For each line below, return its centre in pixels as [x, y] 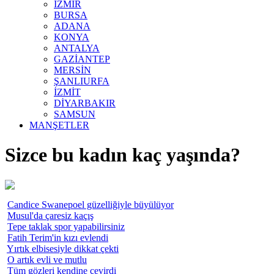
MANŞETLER [59, 125]
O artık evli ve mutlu [47, 259]
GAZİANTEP [82, 59]
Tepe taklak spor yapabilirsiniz [66, 226]
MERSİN [72, 70]
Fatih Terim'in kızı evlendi [58, 237]
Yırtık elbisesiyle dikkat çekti [63, 248]
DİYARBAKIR [85, 103]
